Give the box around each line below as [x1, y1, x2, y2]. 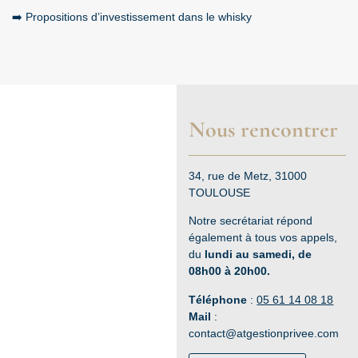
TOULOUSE [189, 185, 251, 199]
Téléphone [189, 292, 251, 306]
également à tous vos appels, [189, 231, 338, 245]
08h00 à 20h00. [189, 265, 271, 278]
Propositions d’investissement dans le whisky [26, 10, 252, 23]
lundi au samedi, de [205, 248, 312, 261]
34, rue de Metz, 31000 [189, 169, 308, 182]
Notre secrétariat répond [189, 214, 313, 228]
